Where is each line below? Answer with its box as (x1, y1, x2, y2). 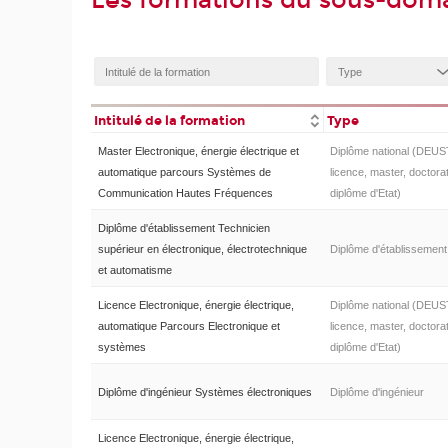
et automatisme (97, 264, 172, 277)
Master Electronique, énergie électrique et (97, 145, 299, 158)
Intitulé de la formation (94, 112, 246, 128)
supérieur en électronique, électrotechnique (97, 243, 307, 256)
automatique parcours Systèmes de (97, 166, 271, 179)
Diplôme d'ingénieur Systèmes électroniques (97, 386, 312, 399)
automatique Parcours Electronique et (97, 320, 280, 333)
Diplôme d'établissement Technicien (97, 222, 270, 235)
